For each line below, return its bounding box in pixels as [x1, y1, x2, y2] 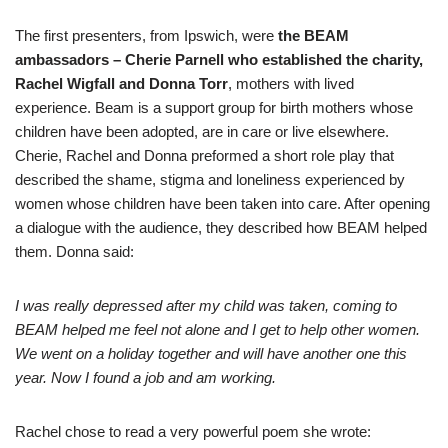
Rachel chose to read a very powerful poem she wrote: [15, 423, 371, 440]
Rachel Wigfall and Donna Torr [15, 75, 228, 92]
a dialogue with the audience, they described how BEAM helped [15, 219, 427, 236]
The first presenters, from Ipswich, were [15, 27, 274, 44]
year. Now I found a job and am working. [15, 369, 276, 386]
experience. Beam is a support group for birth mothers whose [15, 99, 413, 116]
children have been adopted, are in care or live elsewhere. [15, 123, 389, 140]
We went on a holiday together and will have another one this [15, 345, 407, 362]
